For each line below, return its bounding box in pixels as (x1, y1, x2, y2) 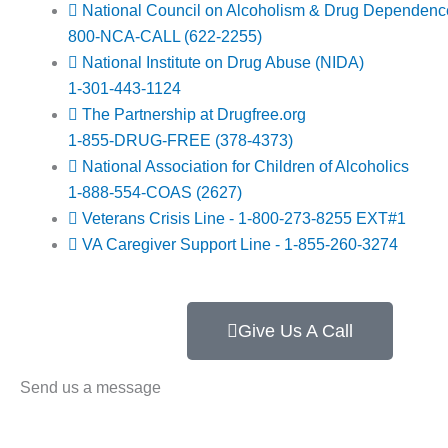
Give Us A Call (238, 321, 353, 342)
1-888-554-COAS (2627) (68, 184, 242, 202)
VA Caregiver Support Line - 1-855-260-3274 (82, 236, 398, 254)
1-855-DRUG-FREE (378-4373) (68, 132, 293, 150)
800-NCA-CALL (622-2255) (68, 28, 262, 46)
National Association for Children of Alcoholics (82, 158, 409, 176)
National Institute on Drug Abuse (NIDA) (82, 54, 364, 72)
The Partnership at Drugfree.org (82, 106, 306, 124)
